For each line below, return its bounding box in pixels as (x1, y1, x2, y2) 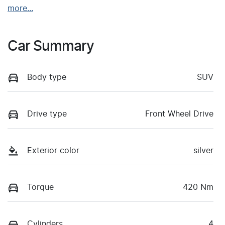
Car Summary (8, 39, 94, 54)
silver (193, 147, 213, 155)
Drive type (27, 110, 67, 118)
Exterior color (27, 147, 79, 155)
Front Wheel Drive (145, 110, 213, 118)
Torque (27, 183, 54, 192)
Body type (27, 73, 66, 81)
